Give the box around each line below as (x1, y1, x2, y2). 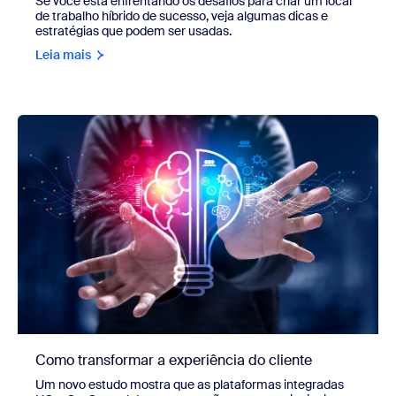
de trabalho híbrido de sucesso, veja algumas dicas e (35, 7, 328, 24)
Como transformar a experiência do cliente (35, 350, 312, 369)
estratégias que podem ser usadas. (35, 22, 232, 39)
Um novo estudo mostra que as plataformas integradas (35, 376, 344, 392)
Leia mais (35, 46, 91, 63)
